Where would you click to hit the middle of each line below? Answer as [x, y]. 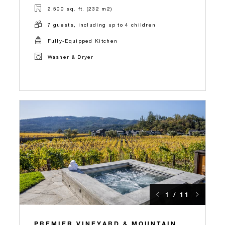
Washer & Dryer [71, 57]
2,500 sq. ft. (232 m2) [80, 8]
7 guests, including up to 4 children [102, 24]
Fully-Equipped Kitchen [83, 40]
